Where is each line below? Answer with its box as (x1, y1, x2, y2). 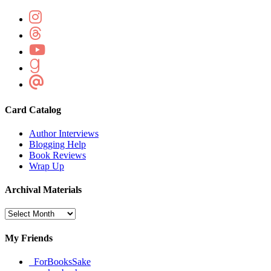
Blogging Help (29, 139, 86, 149)
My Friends (5, 232, 53, 243)
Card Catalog (5, 104, 61, 115)
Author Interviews (29, 128, 99, 139)
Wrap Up (29, 160, 64, 171)
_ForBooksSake (29, 256, 91, 267)
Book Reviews (29, 149, 86, 160)
